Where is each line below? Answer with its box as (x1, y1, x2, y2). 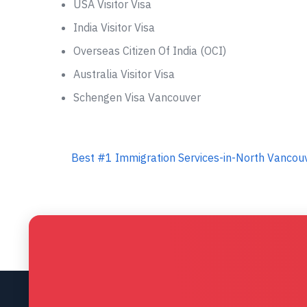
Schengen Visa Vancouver (73, 90, 201, 104)
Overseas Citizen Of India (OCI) (73, 44, 226, 58)
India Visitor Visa (73, 21, 155, 34)
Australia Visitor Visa (73, 67, 175, 81)
